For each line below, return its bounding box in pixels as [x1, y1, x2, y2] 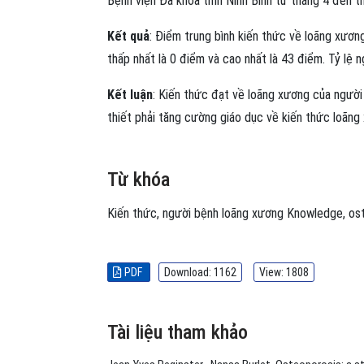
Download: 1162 [164, 265, 236, 279]
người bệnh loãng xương [162, 205, 284, 221]
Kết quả [107, 28, 149, 44]
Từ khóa [107, 167, 170, 191]
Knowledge [287, 205, 343, 221]
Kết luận [107, 86, 153, 102]
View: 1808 [259, 265, 309, 279]
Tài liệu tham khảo [107, 320, 248, 344]
